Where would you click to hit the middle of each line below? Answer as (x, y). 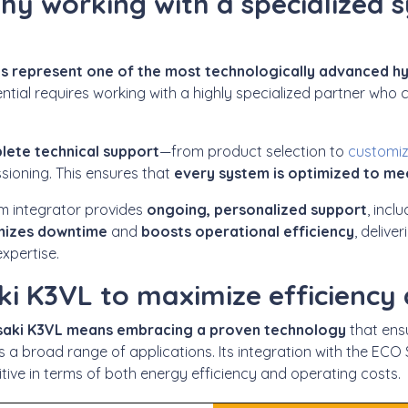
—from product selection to (252, 151)
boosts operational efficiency (248, 231)
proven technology (278, 329)
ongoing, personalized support (257, 209)
